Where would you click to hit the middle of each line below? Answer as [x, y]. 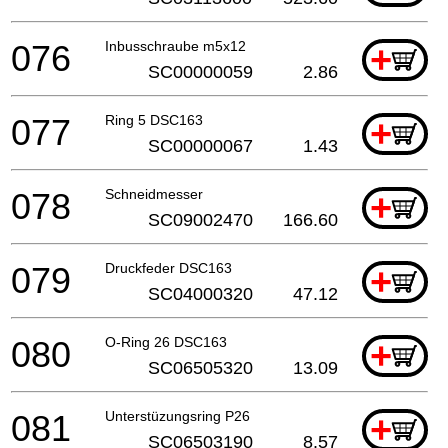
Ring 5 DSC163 [154, 119]
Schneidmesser [154, 193]
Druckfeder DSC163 [168, 267]
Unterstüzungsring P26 [177, 415]
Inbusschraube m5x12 [175, 45]
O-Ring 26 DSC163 [166, 341]
